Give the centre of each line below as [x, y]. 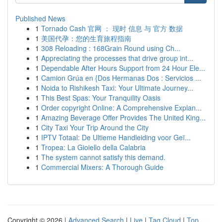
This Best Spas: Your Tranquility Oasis [101, 98]
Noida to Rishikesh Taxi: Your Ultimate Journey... [117, 88]
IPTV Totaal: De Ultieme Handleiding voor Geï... [116, 137]
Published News [40, 18]
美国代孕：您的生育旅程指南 [86, 38]
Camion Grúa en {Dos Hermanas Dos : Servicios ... [121, 78]
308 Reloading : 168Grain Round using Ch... [111, 48]
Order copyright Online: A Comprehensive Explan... [121, 108]
